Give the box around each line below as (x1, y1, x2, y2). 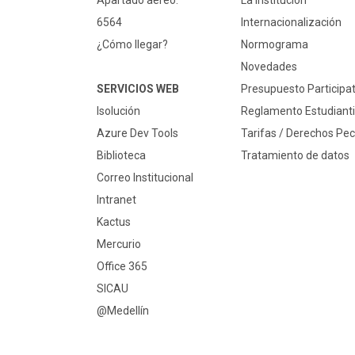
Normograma (240, 38, 308, 52)
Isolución (97, 105, 140, 118)
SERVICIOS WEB (97, 82, 179, 96)
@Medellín (97, 304, 149, 318)
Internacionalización (240, 16, 342, 29)
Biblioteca (97, 149, 146, 162)
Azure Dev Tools (97, 127, 178, 140)
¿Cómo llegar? (97, 38, 168, 52)
